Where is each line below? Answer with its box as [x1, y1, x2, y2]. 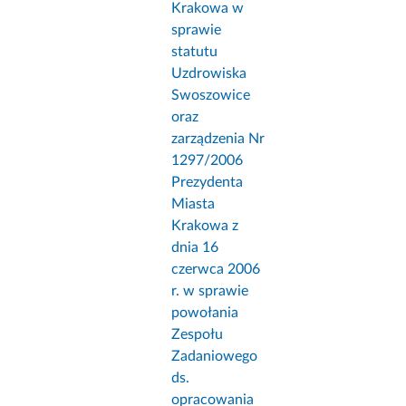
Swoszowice [171, 88, 251, 103]
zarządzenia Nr [171, 131, 266, 147]
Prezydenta [171, 175, 244, 190]
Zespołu [171, 327, 224, 343]
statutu [171, 44, 218, 60]
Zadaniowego [171, 349, 258, 364]
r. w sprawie [171, 284, 249, 299]
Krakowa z [171, 218, 239, 234]
